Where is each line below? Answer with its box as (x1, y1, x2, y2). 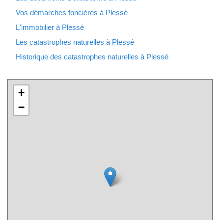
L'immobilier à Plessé (16, 23, 84, 31)
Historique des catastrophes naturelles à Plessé (16, 53, 168, 61)
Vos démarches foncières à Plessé (16, 8, 128, 17)
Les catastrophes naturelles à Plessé (16, 38, 134, 46)
